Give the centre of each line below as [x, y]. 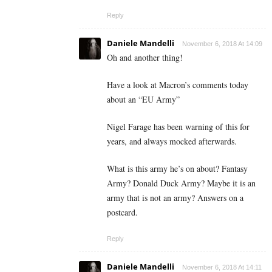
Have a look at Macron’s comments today [178, 85]
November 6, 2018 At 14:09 [222, 44]
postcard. [122, 212]
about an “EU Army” [143, 100]
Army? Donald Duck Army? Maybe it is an [181, 183]
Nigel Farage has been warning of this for [178, 127]
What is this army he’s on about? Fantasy [177, 169]
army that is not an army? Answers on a [175, 198]
